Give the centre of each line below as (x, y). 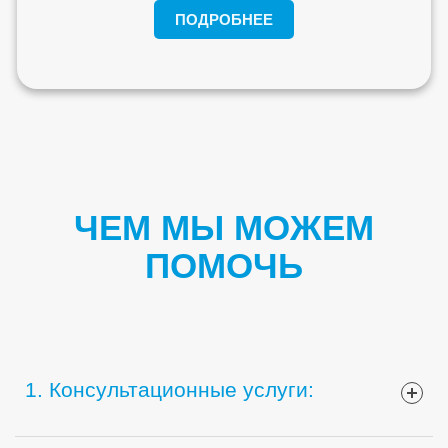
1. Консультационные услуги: (169, 390)
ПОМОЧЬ (224, 266)
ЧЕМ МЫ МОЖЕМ (224, 228)
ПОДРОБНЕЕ (224, 20)
